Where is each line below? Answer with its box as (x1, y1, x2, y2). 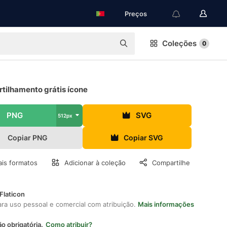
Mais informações (138, 200, 194, 208)
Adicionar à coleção (64, 159, 126, 167)
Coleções (162, 39, 197, 48)
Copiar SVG (124, 133, 164, 142)
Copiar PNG (8, 133, 48, 142)
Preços (125, 10, 147, 18)
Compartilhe (152, 159, 190, 167)
